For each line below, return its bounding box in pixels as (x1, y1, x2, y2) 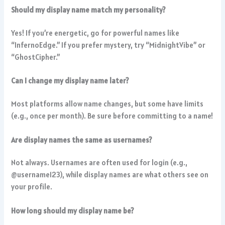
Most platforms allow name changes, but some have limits (11, 99, 204, 109)
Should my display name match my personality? (11, 5, 166, 15)
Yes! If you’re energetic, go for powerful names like (11, 28, 180, 38)
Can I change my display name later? (11, 76, 130, 86)
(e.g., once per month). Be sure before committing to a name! (11, 111, 213, 121)
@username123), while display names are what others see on (11, 170, 209, 180)
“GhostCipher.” (11, 52, 60, 62)
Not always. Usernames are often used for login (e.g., (11, 158, 188, 168)
